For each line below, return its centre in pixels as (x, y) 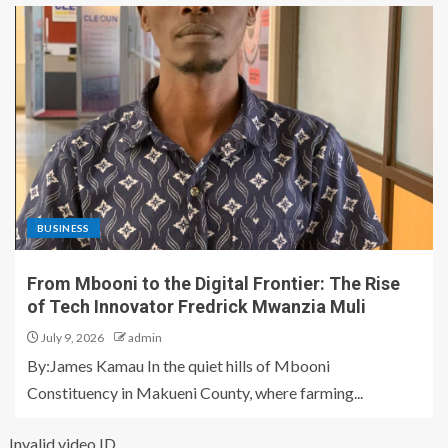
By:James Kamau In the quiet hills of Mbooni (178, 366)
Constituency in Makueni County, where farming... (195, 393)
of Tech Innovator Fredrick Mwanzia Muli (196, 307)
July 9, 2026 (71, 338)
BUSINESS (63, 228)
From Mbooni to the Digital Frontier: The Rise (213, 284)
